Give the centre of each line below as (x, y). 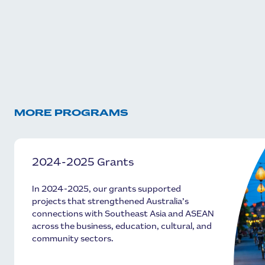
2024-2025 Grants (83, 163)
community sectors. (73, 239)
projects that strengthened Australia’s (110, 202)
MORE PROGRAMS (71, 114)
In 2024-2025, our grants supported (106, 189)
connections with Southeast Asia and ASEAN (123, 214)
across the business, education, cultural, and (122, 227)
